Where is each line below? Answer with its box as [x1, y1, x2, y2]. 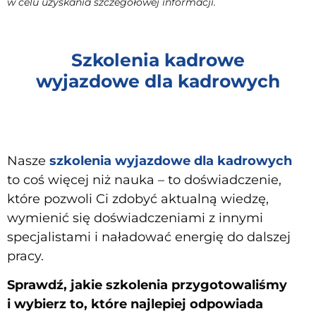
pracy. [7, 248, 44, 264]
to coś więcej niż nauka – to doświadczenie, [7, 171, 281, 188]
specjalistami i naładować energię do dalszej [7, 229, 291, 245]
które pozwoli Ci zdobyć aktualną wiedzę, [7, 190, 269, 207]
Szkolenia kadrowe [71, 49, 245, 71]
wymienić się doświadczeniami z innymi [7, 209, 263, 226]
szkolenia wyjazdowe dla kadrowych [49, 152, 292, 169]
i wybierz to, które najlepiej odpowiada [7, 296, 263, 312]
